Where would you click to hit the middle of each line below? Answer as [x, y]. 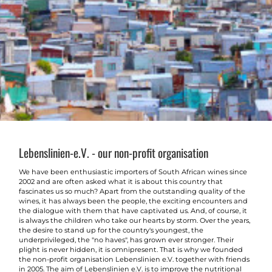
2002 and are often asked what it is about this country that [121, 182]
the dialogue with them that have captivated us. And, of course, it [133, 211]
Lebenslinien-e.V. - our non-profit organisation [114, 152]
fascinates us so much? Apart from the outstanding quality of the [132, 192]
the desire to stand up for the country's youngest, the [111, 230]
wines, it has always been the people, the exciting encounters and [133, 201]
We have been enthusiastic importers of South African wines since [133, 172]
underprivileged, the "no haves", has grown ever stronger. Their [126, 240]
